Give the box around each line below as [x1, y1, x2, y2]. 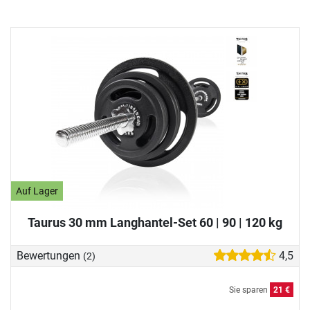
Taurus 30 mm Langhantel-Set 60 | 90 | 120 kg [28, 215, 282, 230]
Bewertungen [17, 249, 83, 263]
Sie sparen [229, 285, 270, 295]
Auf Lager [16, 185, 59, 197]
